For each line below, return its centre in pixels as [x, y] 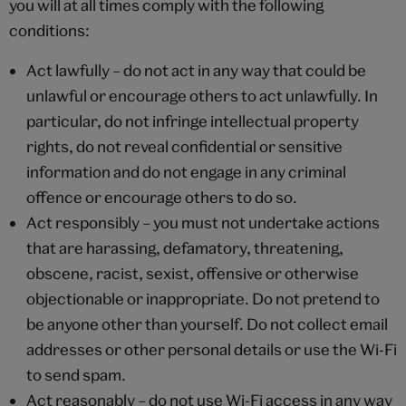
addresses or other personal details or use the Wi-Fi [211, 349]
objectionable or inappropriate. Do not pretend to [203, 298]
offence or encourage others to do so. [161, 197]
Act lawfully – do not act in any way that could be [196, 70]
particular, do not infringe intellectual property [192, 121]
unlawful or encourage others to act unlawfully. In [202, 95]
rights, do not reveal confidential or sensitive [184, 146]
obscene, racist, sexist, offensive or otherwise [192, 273]
